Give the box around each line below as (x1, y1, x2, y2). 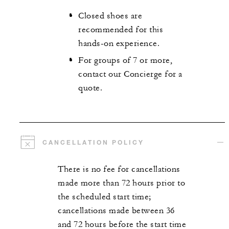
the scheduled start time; (58, 192, 151, 202)
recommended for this (78, 25, 163, 35)
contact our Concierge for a (78, 68, 182, 79)
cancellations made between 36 (58, 205, 175, 216)
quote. (78, 82, 102, 93)
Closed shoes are (78, 11, 142, 21)
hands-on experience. (78, 38, 159, 49)
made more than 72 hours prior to (58, 178, 185, 189)
